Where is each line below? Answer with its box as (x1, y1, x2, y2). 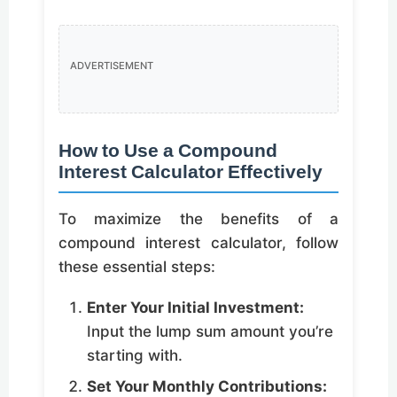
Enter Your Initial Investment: (87, 299, 304, 317)
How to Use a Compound (58, 140, 277, 165)
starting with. (87, 346, 183, 365)
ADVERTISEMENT (70, 58, 153, 72)
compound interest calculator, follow (58, 234, 339, 253)
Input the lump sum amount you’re (87, 323, 333, 341)
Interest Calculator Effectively (58, 161, 323, 186)
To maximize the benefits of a (58, 210, 339, 229)
